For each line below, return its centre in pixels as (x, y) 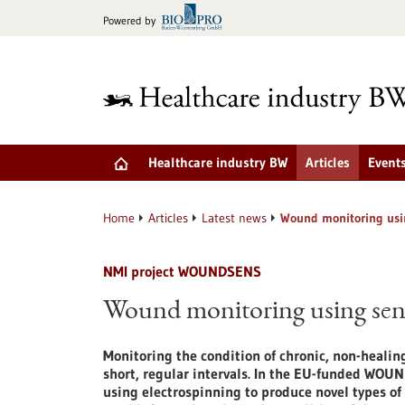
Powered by (129, 20)
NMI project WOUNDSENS (182, 271)
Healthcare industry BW (218, 162)
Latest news (234, 218)
